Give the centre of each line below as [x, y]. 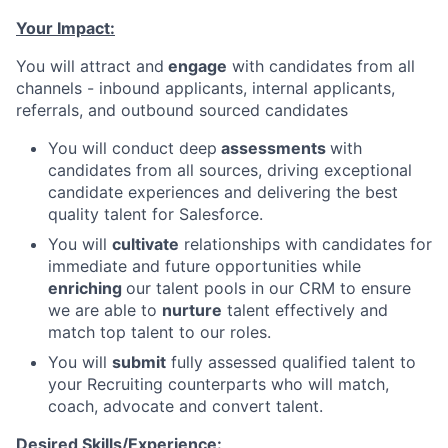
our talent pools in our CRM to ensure [268, 287]
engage [195, 65]
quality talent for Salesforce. [155, 213]
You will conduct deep [132, 147]
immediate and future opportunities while [204, 265]
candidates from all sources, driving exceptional [230, 169]
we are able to [105, 309]
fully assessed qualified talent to [291, 361]
